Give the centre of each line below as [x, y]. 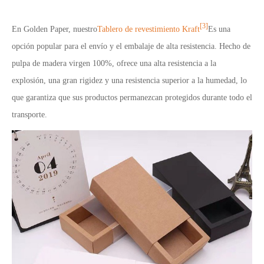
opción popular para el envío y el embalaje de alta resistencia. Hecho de [131, 46]
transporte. [29, 114]
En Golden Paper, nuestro [55, 29]
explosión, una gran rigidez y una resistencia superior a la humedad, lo [129, 80]
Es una [219, 29]
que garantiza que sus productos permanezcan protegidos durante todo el [132, 97]
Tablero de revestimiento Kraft [148, 29]
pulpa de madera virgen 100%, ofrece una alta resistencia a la [114, 63]
